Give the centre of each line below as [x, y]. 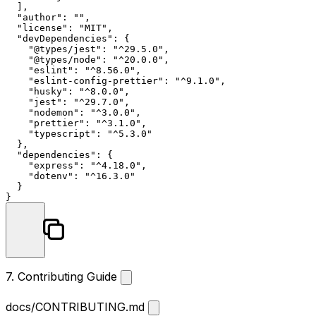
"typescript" [62, 134]
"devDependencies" [65, 39]
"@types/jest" [65, 49]
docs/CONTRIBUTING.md [77, 307]
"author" [39, 18]
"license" [42, 28]
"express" [54, 166]
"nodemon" [54, 113]
